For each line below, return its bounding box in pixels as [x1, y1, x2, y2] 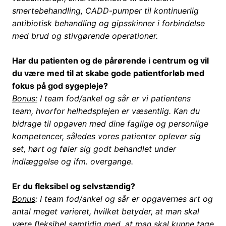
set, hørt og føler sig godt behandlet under [12, 144, 176, 154]
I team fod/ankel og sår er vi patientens [37, 93, 191, 104]
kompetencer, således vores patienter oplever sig [12, 131, 201, 142]
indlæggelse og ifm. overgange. [12, 156, 133, 167]
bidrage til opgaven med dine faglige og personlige [12, 119, 208, 129]
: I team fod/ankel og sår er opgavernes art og [35, 194, 213, 204]
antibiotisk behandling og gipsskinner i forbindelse [12, 18, 205, 29]
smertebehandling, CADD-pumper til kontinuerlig [12, 6, 199, 16]
